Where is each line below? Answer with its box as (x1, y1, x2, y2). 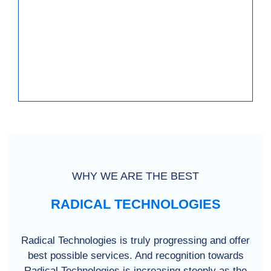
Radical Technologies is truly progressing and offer (21, 234, 250, 246)
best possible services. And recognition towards (27, 249, 244, 261)
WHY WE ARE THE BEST (72, 169, 199, 182)
